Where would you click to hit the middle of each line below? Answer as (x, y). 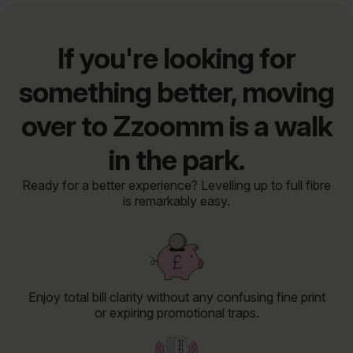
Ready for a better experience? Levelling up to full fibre (176, 186)
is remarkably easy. (176, 201)
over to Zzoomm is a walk (176, 126)
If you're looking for (176, 59)
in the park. (176, 160)
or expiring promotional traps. (176, 313)
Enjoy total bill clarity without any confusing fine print (176, 297)
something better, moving (176, 93)
